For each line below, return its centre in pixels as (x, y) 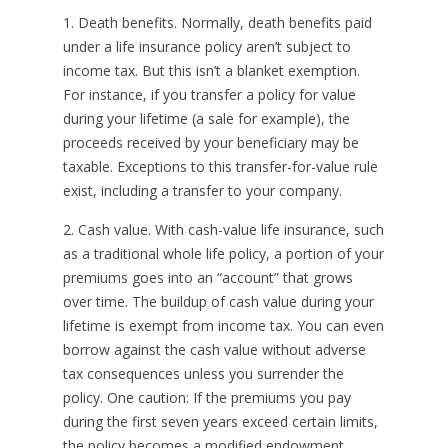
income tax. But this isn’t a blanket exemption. (211, 70)
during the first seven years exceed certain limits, (220, 421)
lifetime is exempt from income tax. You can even (223, 325)
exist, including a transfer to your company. (202, 190)
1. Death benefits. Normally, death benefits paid (217, 22)
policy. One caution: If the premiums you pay (206, 397)
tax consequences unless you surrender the (203, 373)
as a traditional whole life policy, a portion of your (223, 253)
